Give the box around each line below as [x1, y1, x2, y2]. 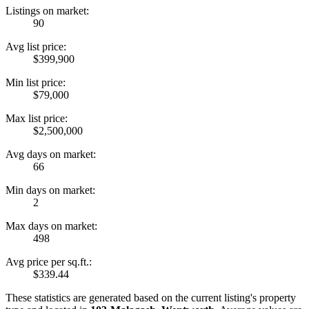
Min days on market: [6, 184, 95, 197]
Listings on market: [6, 5, 89, 17]
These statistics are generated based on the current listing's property [6, 292, 296, 304]
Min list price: [6, 77, 66, 89]
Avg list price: [6, 41, 66, 53]
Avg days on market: [6, 148, 96, 161]
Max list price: [6, 112, 68, 125]
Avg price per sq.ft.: [6, 256, 92, 268]
